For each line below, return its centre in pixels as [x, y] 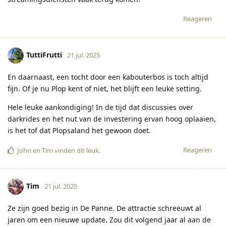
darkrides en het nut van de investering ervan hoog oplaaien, [112, 119]
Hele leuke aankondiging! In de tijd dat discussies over [100, 107]
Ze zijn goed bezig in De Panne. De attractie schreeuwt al [104, 208]
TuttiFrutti [44, 54]
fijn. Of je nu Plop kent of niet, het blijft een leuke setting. [105, 88]
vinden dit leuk [76, 150]
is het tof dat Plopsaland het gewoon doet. [79, 130]
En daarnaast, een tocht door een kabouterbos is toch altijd [108, 77]
